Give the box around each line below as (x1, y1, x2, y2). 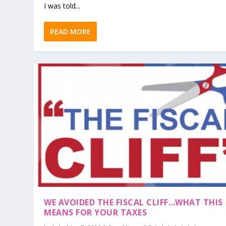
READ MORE (50, 26, 91, 36)
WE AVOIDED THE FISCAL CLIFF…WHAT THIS (44, 197, 223, 208)
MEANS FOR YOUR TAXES (44, 207, 147, 218)
